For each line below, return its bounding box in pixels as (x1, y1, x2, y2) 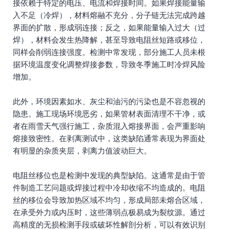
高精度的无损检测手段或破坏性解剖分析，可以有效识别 (13, 220, 205, 229)
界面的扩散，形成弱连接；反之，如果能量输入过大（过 (13, 23, 205, 32)
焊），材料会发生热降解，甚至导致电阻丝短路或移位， (13, 35, 205, 44)
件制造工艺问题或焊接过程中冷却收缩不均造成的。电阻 (13, 183, 205, 192)
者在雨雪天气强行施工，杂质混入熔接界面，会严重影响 (13, 122, 205, 130)
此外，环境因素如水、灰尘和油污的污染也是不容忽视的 (13, 97, 205, 106)
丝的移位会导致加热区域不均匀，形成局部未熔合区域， (13, 196, 205, 204)
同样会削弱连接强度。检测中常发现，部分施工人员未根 (13, 48, 205, 56)
